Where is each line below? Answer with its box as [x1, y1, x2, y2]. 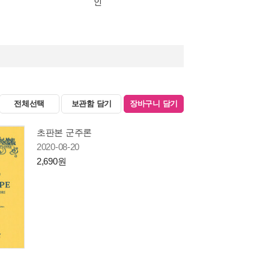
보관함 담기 [71, 99, 112, 108]
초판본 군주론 [37, 127, 92, 138]
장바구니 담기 [129, 99, 178, 108]
